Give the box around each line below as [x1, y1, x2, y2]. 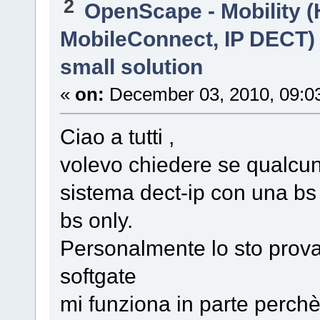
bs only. [59, 207, 133, 232]
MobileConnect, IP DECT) [59, 26, 315, 51]
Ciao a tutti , [59, 124, 174, 149]
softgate [59, 263, 136, 288]
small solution [59, 54, 203, 79]
